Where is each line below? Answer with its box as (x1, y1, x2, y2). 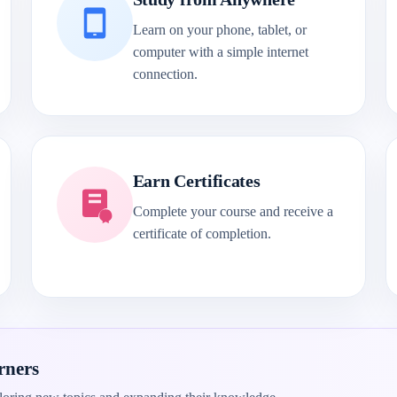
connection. (132, 66, 198, 82)
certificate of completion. (132, 226, 271, 241)
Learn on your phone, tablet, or (132, 22, 307, 37)
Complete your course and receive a (132, 204, 333, 219)
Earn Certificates (132, 171, 261, 191)
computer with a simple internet (132, 44, 308, 59)
